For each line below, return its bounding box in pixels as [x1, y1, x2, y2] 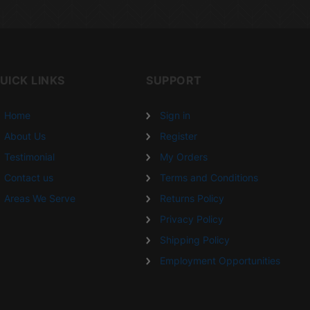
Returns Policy [160, 192, 225, 204]
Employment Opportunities [160, 254, 281, 266]
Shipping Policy [160, 233, 230, 246]
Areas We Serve [4, 192, 76, 204]
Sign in [160, 109, 191, 121]
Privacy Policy [160, 212, 224, 225]
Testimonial [4, 150, 55, 163]
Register [160, 129, 198, 142]
